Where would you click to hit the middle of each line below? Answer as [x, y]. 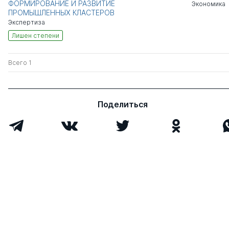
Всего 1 [20, 63]
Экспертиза [27, 22]
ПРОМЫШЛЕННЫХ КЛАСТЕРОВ [61, 13]
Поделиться [123, 105]
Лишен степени [36, 36]
